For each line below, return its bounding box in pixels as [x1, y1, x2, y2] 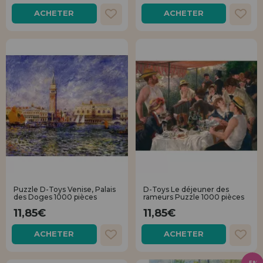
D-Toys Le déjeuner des [143, 184, 229, 194]
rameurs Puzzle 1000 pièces [143, 192, 244, 201]
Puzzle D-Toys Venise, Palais [14, 184, 116, 194]
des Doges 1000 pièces [14, 192, 97, 201]
